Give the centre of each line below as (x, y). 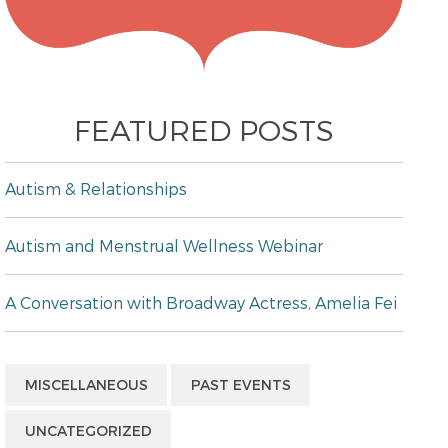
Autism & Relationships (96, 188)
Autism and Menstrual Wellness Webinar (164, 245)
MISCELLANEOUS (86, 384)
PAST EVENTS (240, 384)
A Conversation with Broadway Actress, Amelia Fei (201, 302)
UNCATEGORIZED (88, 430)
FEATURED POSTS (204, 129)
